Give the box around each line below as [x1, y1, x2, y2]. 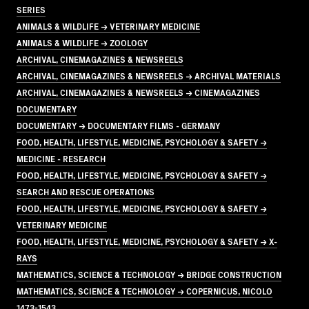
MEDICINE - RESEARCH [17, 152, 106, 164]
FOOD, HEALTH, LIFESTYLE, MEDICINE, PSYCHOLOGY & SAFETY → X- [17, 235, 277, 247]
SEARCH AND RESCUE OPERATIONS [17, 185, 154, 197]
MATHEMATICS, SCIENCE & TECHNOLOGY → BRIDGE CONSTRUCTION [17, 268, 281, 280]
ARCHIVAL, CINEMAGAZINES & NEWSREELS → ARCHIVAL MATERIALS [17, 69, 281, 81]
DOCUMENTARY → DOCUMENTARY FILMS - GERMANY [17, 119, 220, 131]
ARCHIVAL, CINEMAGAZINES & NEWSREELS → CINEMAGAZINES [17, 86, 260, 98]
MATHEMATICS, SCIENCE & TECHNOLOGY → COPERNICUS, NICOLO [17, 284, 272, 297]
